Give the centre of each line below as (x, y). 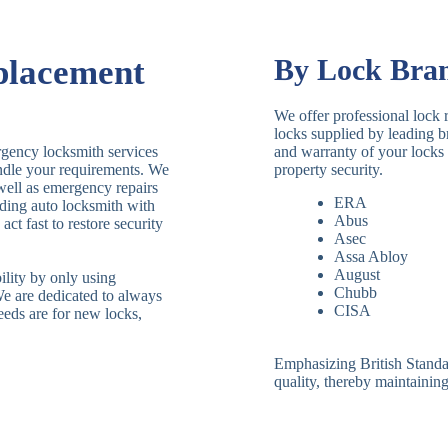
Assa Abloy (371, 257)
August (357, 275)
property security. (328, 170)
